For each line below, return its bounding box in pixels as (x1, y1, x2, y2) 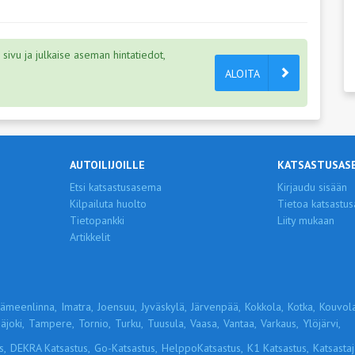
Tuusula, (147, 316, 186, 330)
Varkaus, (261, 316, 299, 330)
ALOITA (225, 66, 260, 81)
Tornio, (78, 316, 111, 330)
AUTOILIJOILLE (70, 158, 145, 172)
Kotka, (288, 300, 315, 314)
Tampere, (29, 316, 74, 330)
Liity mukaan (277, 213, 334, 227)
